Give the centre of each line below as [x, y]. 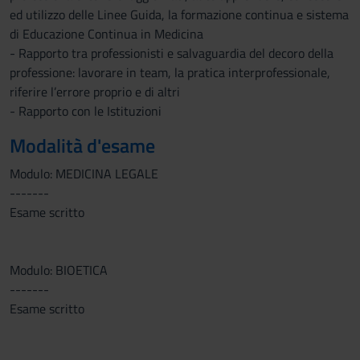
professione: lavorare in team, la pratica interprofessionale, [170, 72]
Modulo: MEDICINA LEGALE [84, 174]
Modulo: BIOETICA [59, 270]
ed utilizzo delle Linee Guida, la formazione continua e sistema [179, 14]
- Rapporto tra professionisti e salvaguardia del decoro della [172, 53]
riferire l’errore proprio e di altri [95, 92]
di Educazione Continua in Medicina [106, 34]
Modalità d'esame [82, 145]
